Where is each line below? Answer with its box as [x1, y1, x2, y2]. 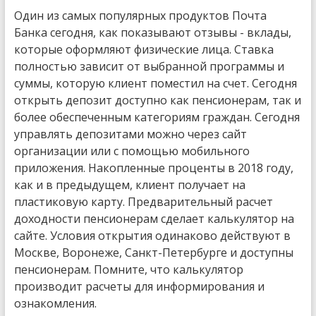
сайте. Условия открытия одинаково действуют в [13, 227, 291, 243]
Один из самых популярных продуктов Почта [13, 7, 267, 23]
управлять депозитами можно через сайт [13, 126, 247, 142]
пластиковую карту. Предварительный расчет [13, 193, 273, 209]
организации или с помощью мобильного [13, 142, 250, 159]
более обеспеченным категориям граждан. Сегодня [13, 109, 300, 125]
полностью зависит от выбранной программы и [13, 58, 284, 74]
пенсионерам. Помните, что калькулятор [13, 261, 243, 277]
